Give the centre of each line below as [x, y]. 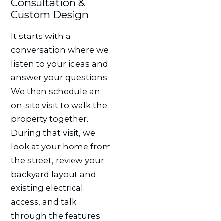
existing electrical [47, 188]
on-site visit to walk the [59, 105]
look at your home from [61, 146]
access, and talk [43, 202]
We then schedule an [55, 91]
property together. [49, 119]
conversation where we [59, 50]
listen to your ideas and [59, 63]
